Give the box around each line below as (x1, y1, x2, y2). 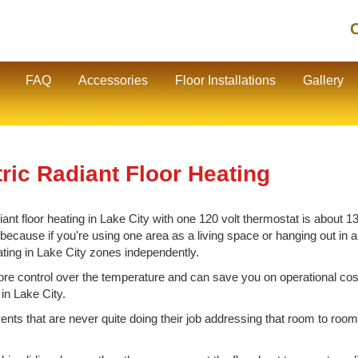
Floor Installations (175, 74, 276, 87)
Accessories (78, 74, 148, 87)
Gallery (303, 74, 344, 87)
